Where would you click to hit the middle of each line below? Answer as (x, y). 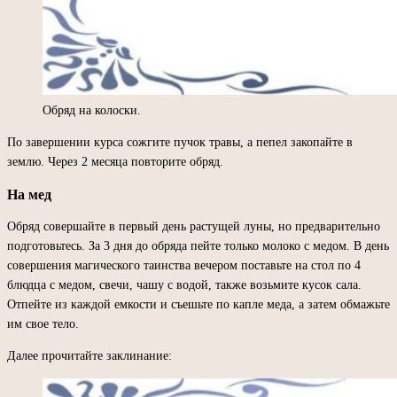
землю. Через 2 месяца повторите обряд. (115, 161)
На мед (29, 194)
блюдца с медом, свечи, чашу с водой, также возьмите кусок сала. (184, 284)
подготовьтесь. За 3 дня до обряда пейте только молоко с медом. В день (198, 245)
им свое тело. (43, 323)
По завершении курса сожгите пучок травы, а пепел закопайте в (180, 142)
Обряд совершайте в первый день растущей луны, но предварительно (194, 226)
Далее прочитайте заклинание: (90, 355)
